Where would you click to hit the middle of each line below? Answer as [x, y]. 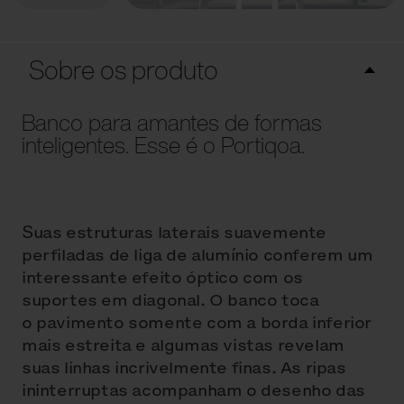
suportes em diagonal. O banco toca [170, 300]
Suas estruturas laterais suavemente [174, 233]
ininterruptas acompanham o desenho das [193, 390]
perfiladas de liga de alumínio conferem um [197, 255]
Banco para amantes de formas [172, 123]
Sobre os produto [124, 70]
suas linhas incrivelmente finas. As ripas [184, 368]
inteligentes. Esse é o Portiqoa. [163, 145]
